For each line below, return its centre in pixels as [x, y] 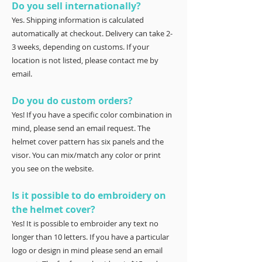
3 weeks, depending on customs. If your [80, 47]
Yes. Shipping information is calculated [78, 20]
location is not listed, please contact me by [85, 61]
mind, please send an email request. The [81, 128]
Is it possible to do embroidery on [89, 196]
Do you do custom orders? [72, 101]
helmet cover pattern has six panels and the [88, 142]
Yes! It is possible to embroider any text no [85, 224]
